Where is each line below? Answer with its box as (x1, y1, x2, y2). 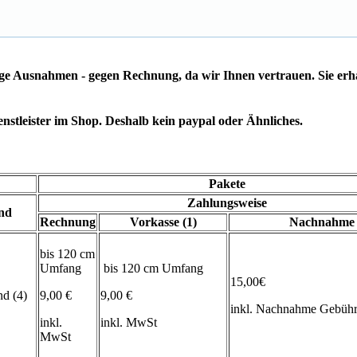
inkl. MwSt (100, 315, 157, 329)
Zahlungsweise (186, 195, 267, 210)
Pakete (208, 176, 245, 190)
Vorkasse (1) (129, 214, 197, 229)
